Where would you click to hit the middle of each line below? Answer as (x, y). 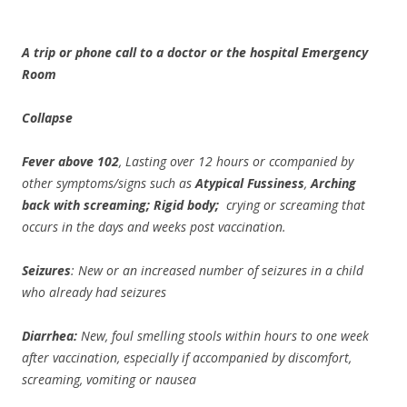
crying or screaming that (294, 205)
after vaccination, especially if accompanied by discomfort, (187, 357)
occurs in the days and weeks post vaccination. (154, 227)
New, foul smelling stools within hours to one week (223, 336)
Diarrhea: (50, 336)
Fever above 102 (70, 161)
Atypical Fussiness (250, 183)
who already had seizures (94, 292)
